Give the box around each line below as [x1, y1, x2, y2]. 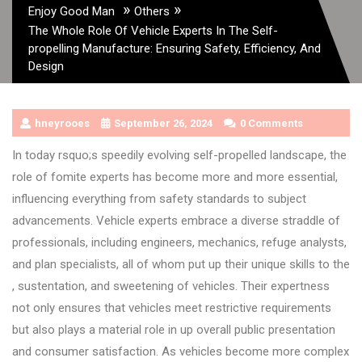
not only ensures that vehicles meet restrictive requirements [12, 300, 331, 315]
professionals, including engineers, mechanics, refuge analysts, [12, 234, 347, 250]
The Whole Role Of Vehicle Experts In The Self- [28, 23, 278, 38]
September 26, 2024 [114, 116, 213, 129]
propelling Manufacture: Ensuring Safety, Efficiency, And [28, 40, 321, 56]
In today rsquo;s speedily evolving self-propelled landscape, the [12, 147, 347, 162]
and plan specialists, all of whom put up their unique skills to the [12, 256, 350, 271]
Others [134, 3, 170, 19]
